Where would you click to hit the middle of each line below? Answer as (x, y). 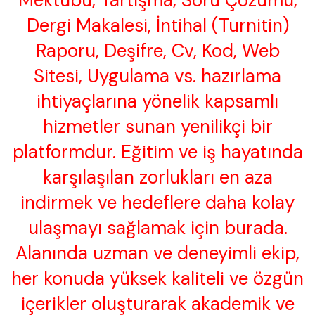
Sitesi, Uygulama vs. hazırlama (157, 76)
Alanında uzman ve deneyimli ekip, (157, 253)
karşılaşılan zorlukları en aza (157, 178)
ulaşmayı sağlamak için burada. (157, 228)
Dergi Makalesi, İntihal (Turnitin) (157, 26)
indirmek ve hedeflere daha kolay (157, 203)
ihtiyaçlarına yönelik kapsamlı (157, 102)
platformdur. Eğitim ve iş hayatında (157, 152)
